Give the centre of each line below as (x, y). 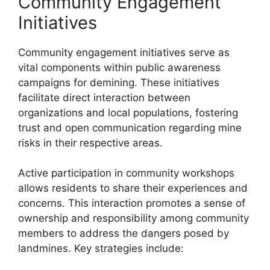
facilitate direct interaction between (104, 97)
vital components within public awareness (119, 67)
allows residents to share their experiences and (133, 188)
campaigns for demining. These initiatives (119, 82)
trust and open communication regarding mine (130, 127)
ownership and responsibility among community (133, 218)
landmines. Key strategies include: (101, 248)
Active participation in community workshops (126, 173)
